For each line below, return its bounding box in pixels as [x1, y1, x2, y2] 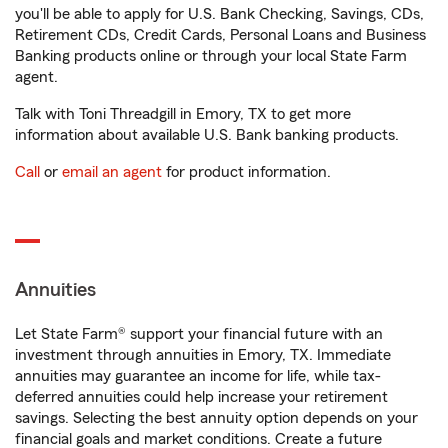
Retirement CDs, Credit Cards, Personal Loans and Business [15, 27, 426, 43]
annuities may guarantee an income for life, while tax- [15, 368, 381, 384]
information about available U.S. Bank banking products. [15, 127, 399, 143]
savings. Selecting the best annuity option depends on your [15, 410, 418, 426]
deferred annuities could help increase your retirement [15, 389, 388, 405]
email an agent [62, 164, 162, 180]
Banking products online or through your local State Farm [15, 48, 407, 64]
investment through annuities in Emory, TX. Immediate [15, 347, 391, 363]
